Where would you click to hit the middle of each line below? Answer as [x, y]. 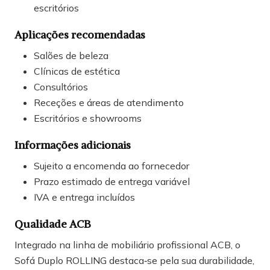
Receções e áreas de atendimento [109, 102]
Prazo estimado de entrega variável [112, 181]
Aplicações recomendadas [80, 34]
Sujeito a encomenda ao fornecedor [111, 165]
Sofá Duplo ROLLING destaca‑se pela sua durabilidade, [134, 260]
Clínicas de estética [77, 71]
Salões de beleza [71, 55]
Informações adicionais [73, 145]
